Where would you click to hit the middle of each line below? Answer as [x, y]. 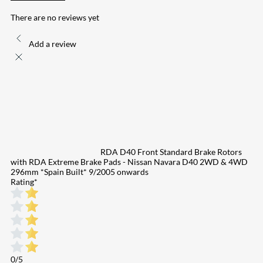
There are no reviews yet [55, 17]
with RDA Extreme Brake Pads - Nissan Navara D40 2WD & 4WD [129, 161]
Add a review [53, 43]
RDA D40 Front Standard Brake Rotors [171, 151]
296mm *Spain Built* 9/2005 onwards [80, 171]
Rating [22, 181]
